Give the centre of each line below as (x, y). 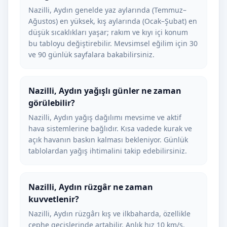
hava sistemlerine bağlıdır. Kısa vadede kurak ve (110, 128)
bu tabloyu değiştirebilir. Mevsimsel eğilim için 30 (113, 43)
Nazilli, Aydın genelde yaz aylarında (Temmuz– (107, 10)
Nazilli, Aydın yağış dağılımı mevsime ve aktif (105, 117)
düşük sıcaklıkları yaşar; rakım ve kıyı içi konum (108, 32)
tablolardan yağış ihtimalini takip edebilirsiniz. (108, 151)
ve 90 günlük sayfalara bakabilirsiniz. (91, 54)
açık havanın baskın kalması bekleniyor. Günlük (108, 140)
